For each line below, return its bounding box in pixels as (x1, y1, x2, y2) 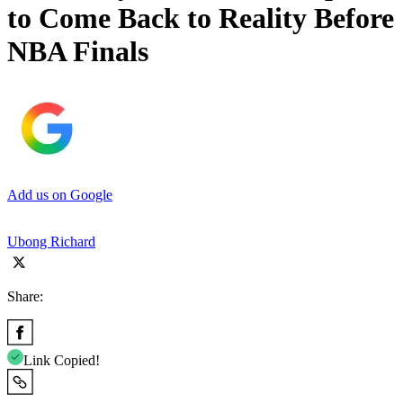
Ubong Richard (7, 233, 95, 249)
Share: (7, 288, 43, 304)
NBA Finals (7, 35, 148, 68)
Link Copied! (23, 352, 100, 368)
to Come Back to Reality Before (7, 2, 394, 35)
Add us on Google (7, 186, 112, 202)
